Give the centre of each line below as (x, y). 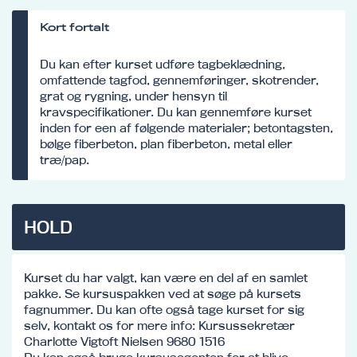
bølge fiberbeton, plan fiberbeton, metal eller (166, 143)
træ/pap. (65, 159)
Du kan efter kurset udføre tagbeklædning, (163, 64)
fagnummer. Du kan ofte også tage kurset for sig (164, 309)
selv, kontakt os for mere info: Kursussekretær (159, 325)
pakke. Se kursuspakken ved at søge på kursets (163, 293)
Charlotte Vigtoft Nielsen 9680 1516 (124, 341)
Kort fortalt (75, 27)
